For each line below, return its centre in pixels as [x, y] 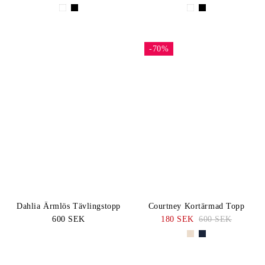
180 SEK [177, 219]
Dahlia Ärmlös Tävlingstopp [69, 206]
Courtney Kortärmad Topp [196, 206]
